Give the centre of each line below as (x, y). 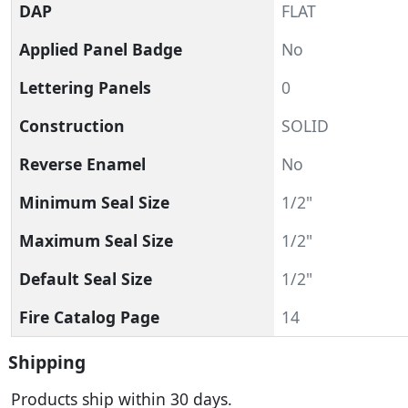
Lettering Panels (85, 87)
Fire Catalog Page (89, 317)
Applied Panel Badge (101, 49)
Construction (72, 126)
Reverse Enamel (82, 164)
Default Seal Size (86, 279)
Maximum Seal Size (96, 240)
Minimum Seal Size (94, 202)
